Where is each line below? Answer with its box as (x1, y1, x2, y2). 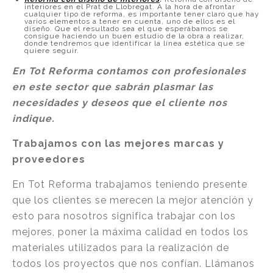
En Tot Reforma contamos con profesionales (12, 65, 246, 77)
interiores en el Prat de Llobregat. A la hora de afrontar (24, 2, 235, 11)
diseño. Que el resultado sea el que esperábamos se (24, 24, 228, 33)
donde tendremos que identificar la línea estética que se (24, 39, 245, 48)
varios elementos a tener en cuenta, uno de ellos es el (24, 17, 235, 26)
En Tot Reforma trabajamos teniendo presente (12, 179, 247, 190)
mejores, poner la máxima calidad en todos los (12, 226, 249, 238)
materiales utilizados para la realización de (12, 242, 229, 253)
